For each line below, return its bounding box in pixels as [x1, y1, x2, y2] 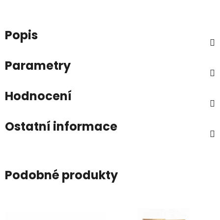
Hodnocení [5, 87, 72, 104]
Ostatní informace [5, 118, 117, 135]
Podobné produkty [5, 166, 118, 183]
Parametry [5, 57, 71, 74]
